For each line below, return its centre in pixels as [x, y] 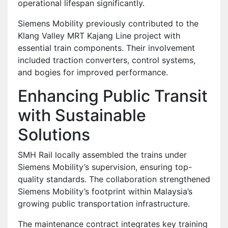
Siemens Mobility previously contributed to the [108, 23]
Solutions [54, 134]
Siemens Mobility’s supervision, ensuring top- [105, 167]
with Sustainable [82, 115]
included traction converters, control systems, [107, 60]
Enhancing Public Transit [113, 96]
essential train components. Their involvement [106, 48]
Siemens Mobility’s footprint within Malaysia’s [105, 191]
